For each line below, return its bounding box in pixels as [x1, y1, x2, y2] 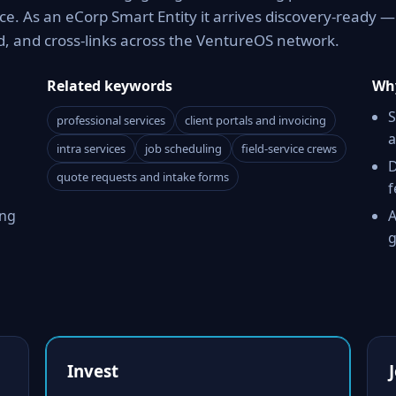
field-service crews [241, 141, 338, 156]
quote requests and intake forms [57, 169, 230, 185]
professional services [57, 112, 166, 128]
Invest [66, 360, 118, 382]
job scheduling [145, 141, 223, 156]
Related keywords [47, 76, 173, 95]
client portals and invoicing [185, 112, 327, 128]
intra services [57, 141, 126, 156]
